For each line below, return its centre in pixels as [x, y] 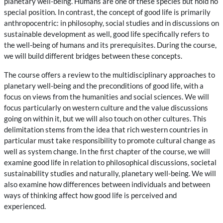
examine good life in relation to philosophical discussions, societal [110, 162]
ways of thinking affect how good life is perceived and [90, 195]
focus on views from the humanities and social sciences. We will [107, 96]
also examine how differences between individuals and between [107, 184]
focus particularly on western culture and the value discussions [106, 107]
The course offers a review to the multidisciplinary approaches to [110, 74]
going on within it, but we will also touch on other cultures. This [105, 118]
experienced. [25, 206]
